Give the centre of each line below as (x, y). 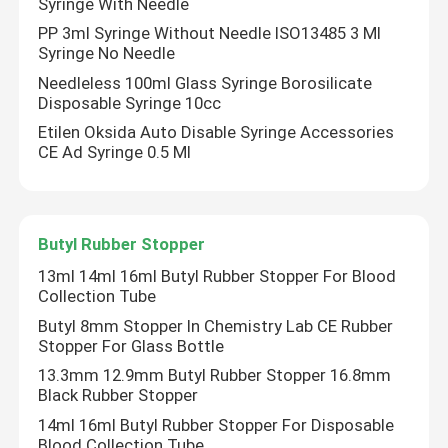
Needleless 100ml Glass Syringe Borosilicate (205, 82)
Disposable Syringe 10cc (130, 102)
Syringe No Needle (107, 53)
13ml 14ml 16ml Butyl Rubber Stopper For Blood (217, 276)
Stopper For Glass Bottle (131, 345)
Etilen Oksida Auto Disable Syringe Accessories (216, 132)
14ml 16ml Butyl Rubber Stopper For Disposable (216, 424)
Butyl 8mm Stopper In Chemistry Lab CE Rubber (216, 325)
